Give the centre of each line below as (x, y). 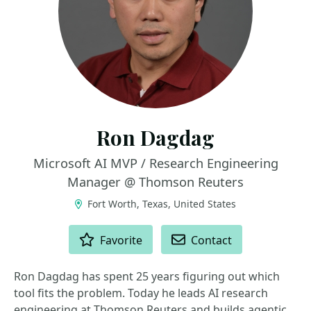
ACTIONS (37, 231)
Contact (212, 240)
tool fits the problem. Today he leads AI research (141, 293)
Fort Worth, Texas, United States (161, 204)
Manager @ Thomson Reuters (155, 182)
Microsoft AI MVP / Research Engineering (155, 163)
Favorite (121, 240)
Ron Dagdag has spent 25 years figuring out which (147, 276)
